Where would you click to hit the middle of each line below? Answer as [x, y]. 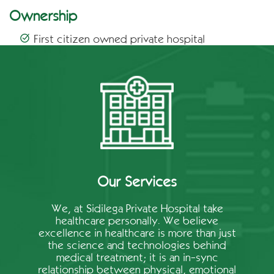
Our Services [137, 181]
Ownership [43, 16]
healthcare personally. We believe [137, 220]
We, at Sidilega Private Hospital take [137, 208]
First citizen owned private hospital [119, 39]
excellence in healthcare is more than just [137, 233]
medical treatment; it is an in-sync [137, 257]
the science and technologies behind [137, 245]
